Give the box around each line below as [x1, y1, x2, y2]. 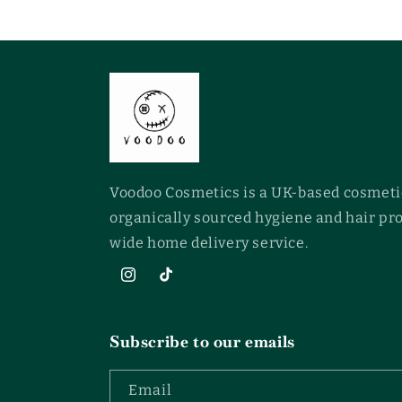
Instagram [118, 276, 186, 293]
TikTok [156, 276, 198, 293]
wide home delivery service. [109, 233, 309, 251]
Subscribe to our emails [109, 331, 295, 352]
